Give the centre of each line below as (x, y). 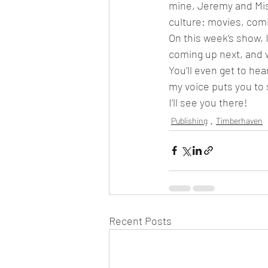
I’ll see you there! (208, 102)
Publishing (189, 120)
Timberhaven (239, 120)
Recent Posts (140, 220)
